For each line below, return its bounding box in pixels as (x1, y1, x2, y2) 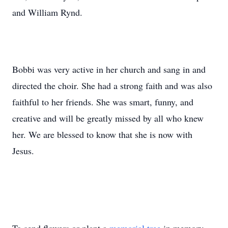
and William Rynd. (12, 6, 82, 18)
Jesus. (12, 145, 34, 157)
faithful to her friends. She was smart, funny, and (12, 96, 193, 108)
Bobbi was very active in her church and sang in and (12, 63, 206, 75)
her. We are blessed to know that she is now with (12, 128, 192, 140)
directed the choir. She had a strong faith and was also (12, 79, 212, 92)
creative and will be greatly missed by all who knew (12, 112, 204, 124)
